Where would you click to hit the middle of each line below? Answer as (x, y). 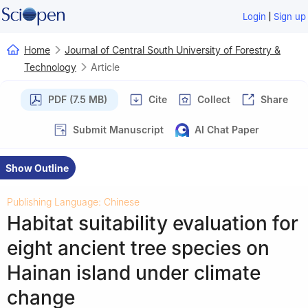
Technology (50, 67)
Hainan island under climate (134, 273)
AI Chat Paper (227, 129)
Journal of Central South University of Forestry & (173, 49)
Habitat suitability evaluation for (153, 223)
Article (105, 67)
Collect (213, 99)
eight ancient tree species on (138, 248)
